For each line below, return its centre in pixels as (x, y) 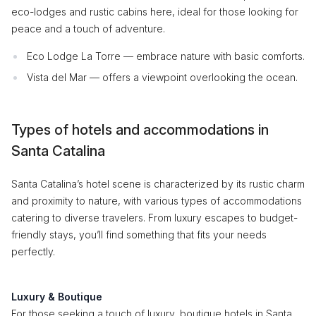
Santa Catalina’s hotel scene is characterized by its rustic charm (158, 184)
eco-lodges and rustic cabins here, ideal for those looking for (155, 12)
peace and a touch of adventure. (88, 29)
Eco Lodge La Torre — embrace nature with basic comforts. (166, 56)
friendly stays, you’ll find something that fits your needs (139, 235)
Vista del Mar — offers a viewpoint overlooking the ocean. (162, 77)
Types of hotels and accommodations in (140, 130)
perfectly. (33, 251)
